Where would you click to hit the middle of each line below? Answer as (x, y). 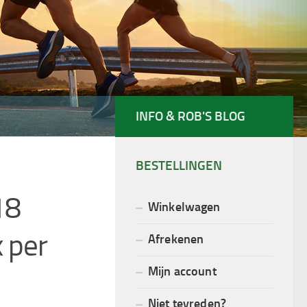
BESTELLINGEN (179, 165)
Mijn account (182, 271)
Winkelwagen (184, 206)
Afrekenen (176, 238)
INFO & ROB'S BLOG (191, 116)
